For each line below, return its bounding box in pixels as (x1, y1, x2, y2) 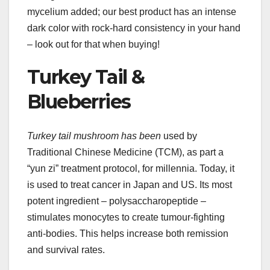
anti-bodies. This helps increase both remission (27, 228, 228, 239)
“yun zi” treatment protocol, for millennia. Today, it (27, 163, 234, 174)
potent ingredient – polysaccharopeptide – (27, 195, 206, 206)
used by (161, 130, 197, 141)
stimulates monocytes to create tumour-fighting (27, 212, 225, 222)
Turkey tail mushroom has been (27, 130, 161, 141)
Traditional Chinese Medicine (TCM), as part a (27, 146, 224, 157)
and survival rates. (27, 244, 105, 255)
